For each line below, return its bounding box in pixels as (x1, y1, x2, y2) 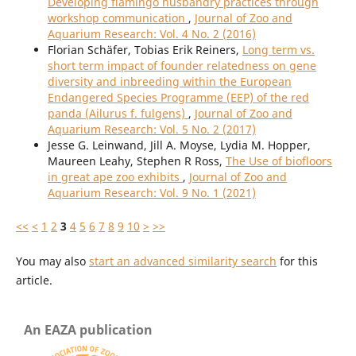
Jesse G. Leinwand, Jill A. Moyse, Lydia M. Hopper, (47, 137, 311, 153)
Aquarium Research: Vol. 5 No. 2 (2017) (47, 122, 256, 137)
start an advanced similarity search (88, 253, 277, 269)
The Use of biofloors (225, 153, 332, 169)
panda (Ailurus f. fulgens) (47, 106, 188, 122)
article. (15, 273, 52, 288)
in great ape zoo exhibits (47, 169, 183, 185)
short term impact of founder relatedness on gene (47, 58, 316, 74)
